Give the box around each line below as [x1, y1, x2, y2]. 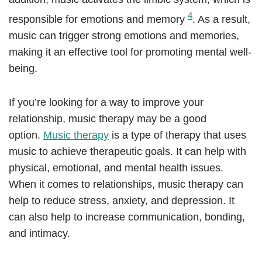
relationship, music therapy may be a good [9, 113, 206, 125]
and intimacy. [9, 227, 70, 240]
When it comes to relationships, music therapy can [9, 178, 243, 191]
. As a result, [192, 13, 250, 26]
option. [9, 129, 43, 142]
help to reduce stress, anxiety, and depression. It [9, 195, 235, 207]
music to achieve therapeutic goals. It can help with [9, 146, 246, 158]
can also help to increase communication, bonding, [9, 211, 245, 223]
